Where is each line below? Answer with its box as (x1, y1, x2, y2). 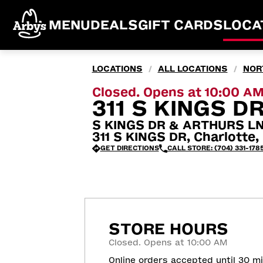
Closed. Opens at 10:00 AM (109, 237, 227, 248)
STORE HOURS (109, 220, 228, 238)
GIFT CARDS (138, 17, 223, 33)
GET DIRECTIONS (100, 144, 159, 152)
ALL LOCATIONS (157, 64, 228, 74)
